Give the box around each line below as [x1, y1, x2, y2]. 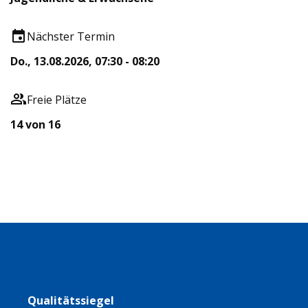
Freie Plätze [27, 91, 87, 107]
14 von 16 [10, 116, 60, 132]
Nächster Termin [27, 28, 115, 44]
